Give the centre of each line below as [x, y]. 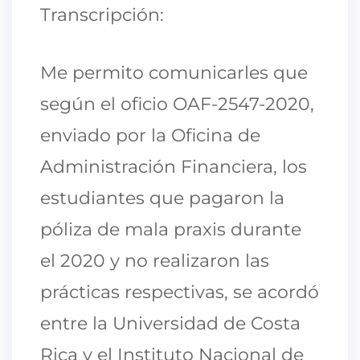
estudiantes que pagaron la [162, 198]
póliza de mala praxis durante [171, 229]
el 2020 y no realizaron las [155, 260]
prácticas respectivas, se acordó [180, 292]
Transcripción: [102, 14]
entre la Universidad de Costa [170, 323]
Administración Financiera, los [174, 166]
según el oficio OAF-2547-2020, [177, 104]
